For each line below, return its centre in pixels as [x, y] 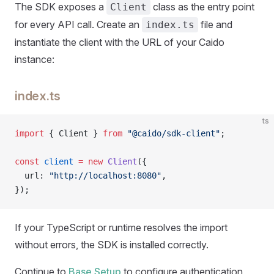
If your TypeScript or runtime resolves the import [121, 228]
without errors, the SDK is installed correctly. [112, 245]
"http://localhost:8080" [105, 176]
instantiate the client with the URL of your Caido [120, 42]
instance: [35, 59]
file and [215, 24]
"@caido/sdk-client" [171, 133]
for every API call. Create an [78, 24]
